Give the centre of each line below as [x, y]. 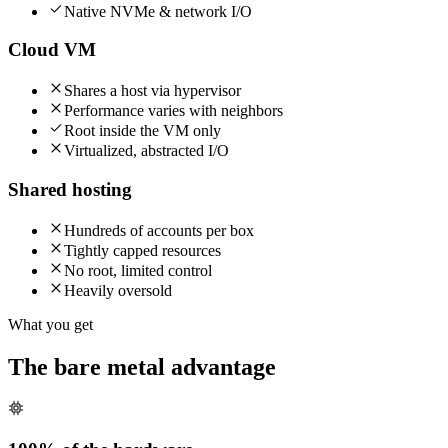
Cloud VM [52, 50]
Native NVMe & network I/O [158, 11]
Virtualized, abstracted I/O [146, 151]
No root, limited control [138, 270]
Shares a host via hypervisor [152, 91]
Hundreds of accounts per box [159, 230]
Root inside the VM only [142, 131]
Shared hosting [70, 189]
